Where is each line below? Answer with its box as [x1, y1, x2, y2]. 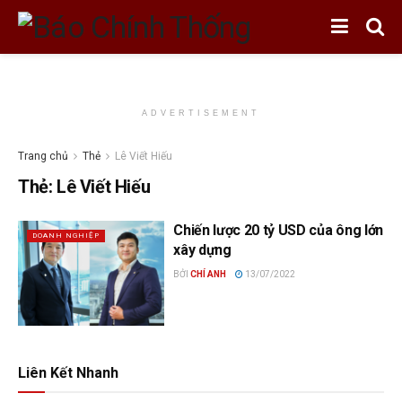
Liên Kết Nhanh [18, 363, 118, 381]
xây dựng [173, 241, 232, 258]
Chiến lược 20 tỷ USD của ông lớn [173, 222, 383, 239]
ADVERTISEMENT [142, 109, 260, 118]
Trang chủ [18, 150, 68, 162]
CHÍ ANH [190, 269, 227, 279]
